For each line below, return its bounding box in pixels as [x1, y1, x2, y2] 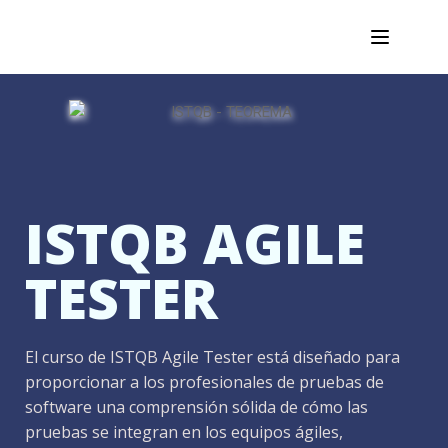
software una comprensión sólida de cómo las [25, 395, 368, 418]
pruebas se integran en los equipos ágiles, [25, 420, 343, 443]
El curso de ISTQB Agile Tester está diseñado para [25, 345, 400, 368]
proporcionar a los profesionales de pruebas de [25, 370, 384, 393]
